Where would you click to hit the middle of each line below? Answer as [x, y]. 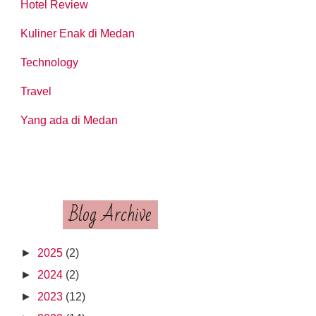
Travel [36, 91]
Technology [50, 62]
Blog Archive [111, 214]
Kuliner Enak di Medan [78, 33]
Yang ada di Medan [69, 120]
